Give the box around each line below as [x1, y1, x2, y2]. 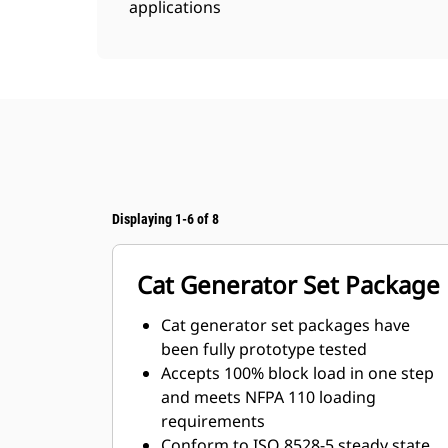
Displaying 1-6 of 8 [112, 211, 219, 227]
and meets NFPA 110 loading [161, 386, 376, 408]
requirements [161, 410, 265, 432]
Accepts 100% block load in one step [161, 362, 434, 384]
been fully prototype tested [161, 338, 367, 360]
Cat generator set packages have [161, 314, 410, 336]
